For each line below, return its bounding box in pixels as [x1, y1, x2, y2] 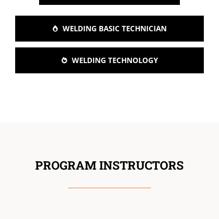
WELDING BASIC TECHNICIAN [62, 23, 167, 33]
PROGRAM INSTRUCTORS [35, 157, 184, 174]
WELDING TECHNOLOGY [71, 55, 158, 65]
